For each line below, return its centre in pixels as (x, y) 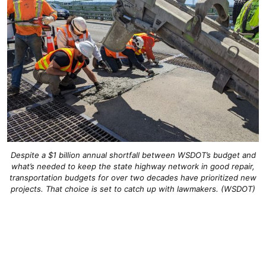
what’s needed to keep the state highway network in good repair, (133, 166)
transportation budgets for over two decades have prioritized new (133, 178)
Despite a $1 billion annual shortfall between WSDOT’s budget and (133, 155)
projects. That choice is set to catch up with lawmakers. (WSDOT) (133, 189)
